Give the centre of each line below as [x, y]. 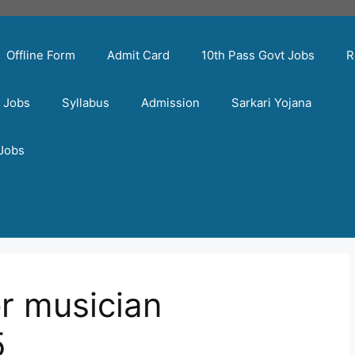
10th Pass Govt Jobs [258, 55]
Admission [171, 103]
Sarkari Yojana [272, 103]
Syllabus [86, 103]
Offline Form [41, 55]
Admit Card [139, 55]
